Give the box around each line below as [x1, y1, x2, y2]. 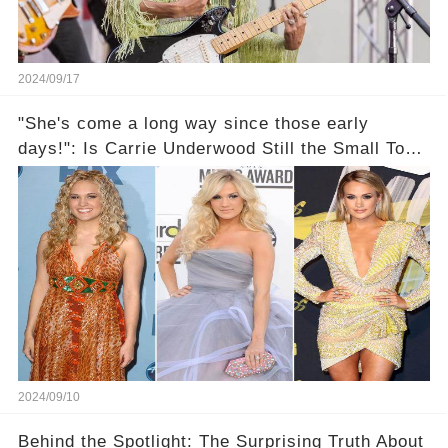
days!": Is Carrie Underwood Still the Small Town [17, 138, 428, 158]
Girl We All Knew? [17, 163, 170, 183]
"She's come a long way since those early [17, 113, 369, 133]
